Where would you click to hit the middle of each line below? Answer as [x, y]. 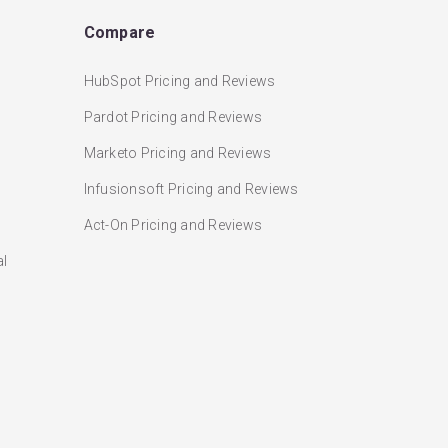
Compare [119, 33]
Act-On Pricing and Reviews [172, 225]
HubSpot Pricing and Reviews [179, 81]
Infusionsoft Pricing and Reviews [191, 189]
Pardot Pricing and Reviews [172, 117]
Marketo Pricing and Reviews [177, 153]
